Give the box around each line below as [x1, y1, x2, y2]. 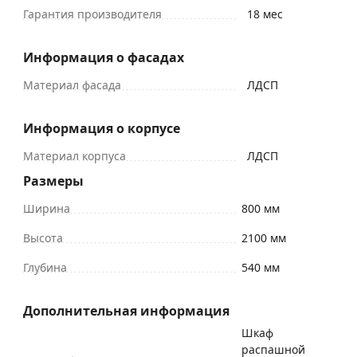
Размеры [23, 171, 84, 190]
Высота [23, 229, 63, 245]
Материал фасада [23, 76, 121, 92]
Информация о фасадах [23, 48, 184, 66]
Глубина [23, 259, 67, 275]
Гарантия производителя [23, 6, 162, 22]
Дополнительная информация [23, 301, 229, 320]
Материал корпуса [23, 147, 126, 163]
